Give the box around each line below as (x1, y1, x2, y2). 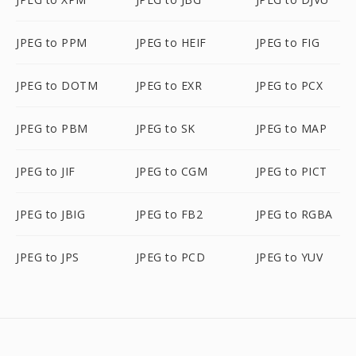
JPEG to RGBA (255, 207, 333, 222)
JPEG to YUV (255, 250, 323, 265)
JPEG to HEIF (135, 35, 207, 50)
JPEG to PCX (255, 78, 323, 93)
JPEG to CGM (135, 164, 208, 179)
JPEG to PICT (255, 164, 327, 179)
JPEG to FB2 (135, 207, 203, 222)
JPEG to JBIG (16, 207, 85, 222)
